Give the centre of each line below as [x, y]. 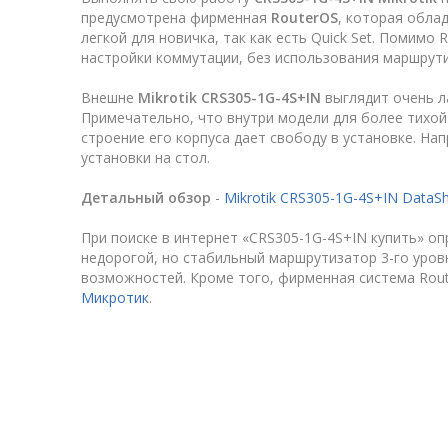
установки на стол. [145, 158]
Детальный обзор [146, 198]
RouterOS [304, 18]
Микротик [115, 298]
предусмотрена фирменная [176, 18]
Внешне [109, 98]
